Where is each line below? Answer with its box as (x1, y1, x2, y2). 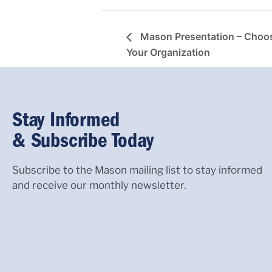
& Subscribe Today (12, 127, 154, 152)
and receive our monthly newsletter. (12, 178, 186, 191)
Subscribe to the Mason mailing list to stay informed (12, 163, 262, 176)
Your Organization (126, 46, 210, 58)
